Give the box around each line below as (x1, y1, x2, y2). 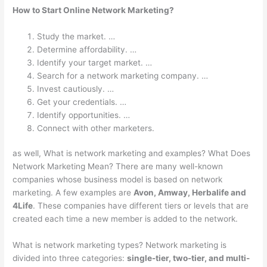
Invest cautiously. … (37, 83, 114, 94)
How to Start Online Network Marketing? (13, 5, 175, 15)
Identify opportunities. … (37, 110, 131, 120)
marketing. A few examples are (13, 188, 134, 198)
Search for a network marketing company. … (37, 70, 209, 80)
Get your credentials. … (37, 97, 127, 107)
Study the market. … (37, 31, 116, 41)
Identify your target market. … (37, 57, 153, 67)
